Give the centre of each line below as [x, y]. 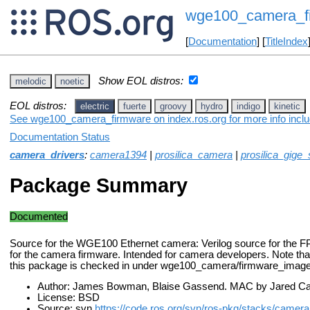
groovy [173, 106]
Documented [39, 216]
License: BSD [69, 298]
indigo [248, 106]
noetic [72, 81]
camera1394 [118, 155]
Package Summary [99, 185]
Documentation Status [60, 137]
